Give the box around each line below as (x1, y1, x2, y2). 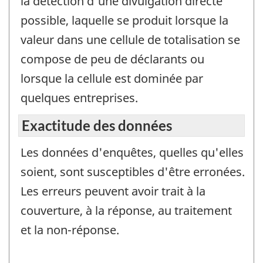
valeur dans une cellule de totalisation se (21, 32, 240, 48)
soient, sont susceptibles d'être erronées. (21, 163, 245, 180)
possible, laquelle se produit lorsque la (21, 12, 228, 29)
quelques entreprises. (21, 90, 138, 106)
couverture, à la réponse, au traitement (21, 202, 232, 218)
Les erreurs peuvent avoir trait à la (21, 183, 205, 199)
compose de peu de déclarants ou (21, 51, 204, 68)
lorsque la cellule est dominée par (21, 70, 203, 87)
